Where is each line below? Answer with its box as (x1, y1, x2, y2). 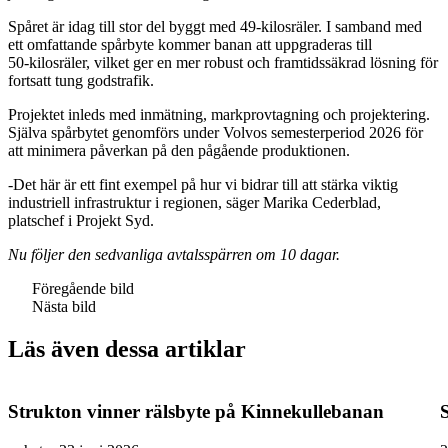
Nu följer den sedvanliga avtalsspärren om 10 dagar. (8, 245, 340, 263)
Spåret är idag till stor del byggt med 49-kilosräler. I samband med (8, 17, 422, 35)
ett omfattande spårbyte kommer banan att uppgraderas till (8, 35, 372, 53)
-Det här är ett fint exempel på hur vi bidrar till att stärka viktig (8, 175, 398, 193)
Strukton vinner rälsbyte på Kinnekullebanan (8, 401, 384, 423)
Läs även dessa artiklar (8, 335, 246, 362)
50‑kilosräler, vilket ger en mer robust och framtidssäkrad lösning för (8, 53, 438, 71)
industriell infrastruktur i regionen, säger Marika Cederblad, (8, 193, 381, 211)
